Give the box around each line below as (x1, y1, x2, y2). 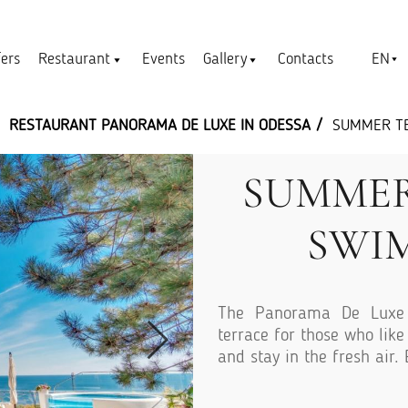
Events (141, 51, 185, 67)
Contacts (277, 51, 333, 67)
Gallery (202, 51, 247, 67)
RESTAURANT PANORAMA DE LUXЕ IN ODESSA (9, 117, 311, 134)
